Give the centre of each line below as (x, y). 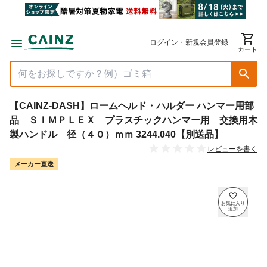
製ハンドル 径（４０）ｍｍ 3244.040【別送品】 (117, 134)
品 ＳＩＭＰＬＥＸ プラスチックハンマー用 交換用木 (133, 120)
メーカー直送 (34, 164)
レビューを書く (232, 149)
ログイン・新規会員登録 (189, 42)
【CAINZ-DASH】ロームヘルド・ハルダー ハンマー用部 (132, 106)
